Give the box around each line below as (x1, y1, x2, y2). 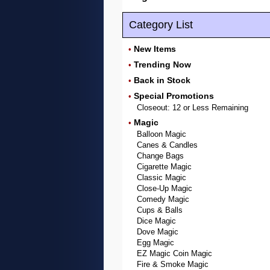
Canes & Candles (137, 140, 198, 149)
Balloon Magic (137, 130, 186, 139)
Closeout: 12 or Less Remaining (137, 103, 248, 112)
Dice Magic (137, 216, 176, 225)
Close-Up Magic (137, 184, 192, 193)
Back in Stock (134, 75, 190, 85)
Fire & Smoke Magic (137, 260, 209, 269)
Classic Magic (137, 173, 186, 182)
